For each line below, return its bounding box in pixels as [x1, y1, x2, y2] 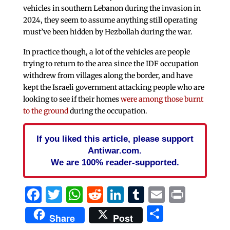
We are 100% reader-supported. [50, 157, 179, 168]
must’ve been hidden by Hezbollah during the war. [23, 27, 193, 36]
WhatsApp [82, 184, 166, 205]
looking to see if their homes [23, 94, 121, 104]
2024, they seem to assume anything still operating [23, 15, 197, 25]
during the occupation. [69, 106, 147, 116]
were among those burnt [120, 94, 203, 104]
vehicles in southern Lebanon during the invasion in [23, 3, 201, 13]
